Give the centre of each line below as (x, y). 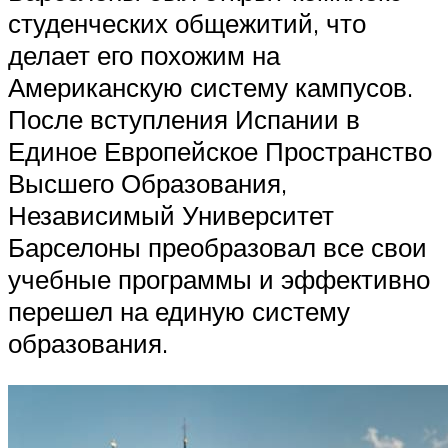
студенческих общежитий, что (187, 23)
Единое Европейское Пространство (220, 151)
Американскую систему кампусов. (210, 87)
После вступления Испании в (184, 119)
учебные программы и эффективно (219, 279)
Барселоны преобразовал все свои (217, 247)
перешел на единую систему (179, 311)
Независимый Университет (171, 215)
